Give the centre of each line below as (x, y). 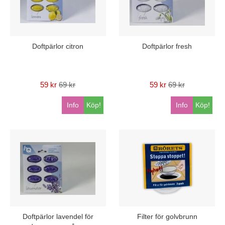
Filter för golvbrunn (167, 216)
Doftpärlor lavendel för (58, 216)
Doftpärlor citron (58, 46)
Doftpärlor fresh (167, 46)
